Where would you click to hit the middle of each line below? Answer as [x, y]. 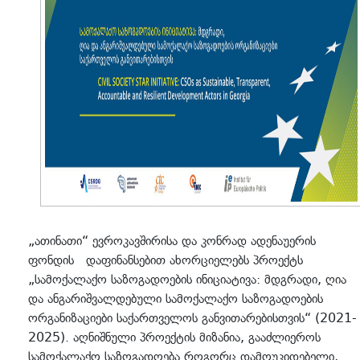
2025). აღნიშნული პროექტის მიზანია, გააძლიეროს [174, 337]
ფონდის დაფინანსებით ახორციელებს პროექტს [166, 260]
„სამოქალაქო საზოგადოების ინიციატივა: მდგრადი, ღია [187, 279]
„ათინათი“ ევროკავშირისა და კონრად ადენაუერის [172, 241]
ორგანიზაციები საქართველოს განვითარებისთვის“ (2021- [192, 318]
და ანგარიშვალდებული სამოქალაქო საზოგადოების [176, 299]
